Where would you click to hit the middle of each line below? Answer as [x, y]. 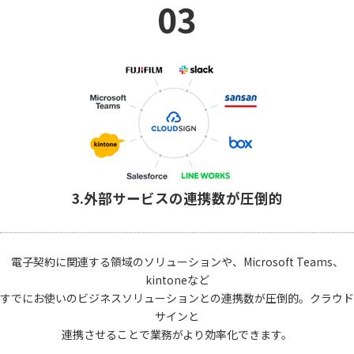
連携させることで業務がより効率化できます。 [177, 335]
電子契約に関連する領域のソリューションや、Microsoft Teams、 [177, 262]
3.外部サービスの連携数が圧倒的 [177, 198]
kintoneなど [177, 280]
